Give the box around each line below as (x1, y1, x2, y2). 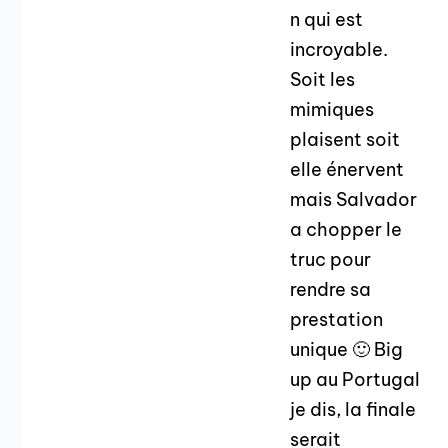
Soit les (290, 68, 356, 92)
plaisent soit (290, 128, 401, 152)
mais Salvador (290, 188, 418, 212)
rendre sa (290, 278, 372, 302)
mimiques (290, 98, 375, 122)
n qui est (290, 8, 364, 32)
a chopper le (290, 218, 403, 242)
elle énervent (290, 158, 405, 182)
